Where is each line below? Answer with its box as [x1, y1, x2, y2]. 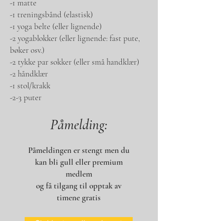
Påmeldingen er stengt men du [28, 145, 130, 155]
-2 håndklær [10, 68, 48, 79]
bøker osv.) [10, 44, 44, 55]
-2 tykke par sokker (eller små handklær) [10, 56, 139, 67]
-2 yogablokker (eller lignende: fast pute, [10, 33, 140, 43]
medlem [65, 168, 92, 179]
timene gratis [57, 192, 101, 203]
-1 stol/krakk [10, 80, 50, 91]
